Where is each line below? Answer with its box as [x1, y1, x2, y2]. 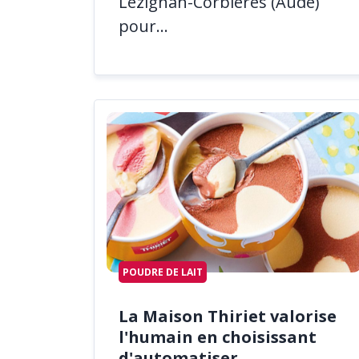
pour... [119, 14, 168, 37]
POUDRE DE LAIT [123, 264, 203, 279]
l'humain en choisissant [119, 326, 317, 349]
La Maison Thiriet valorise [119, 305, 337, 328]
